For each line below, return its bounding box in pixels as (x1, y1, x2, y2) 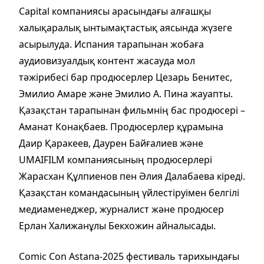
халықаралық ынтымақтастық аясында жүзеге (19, 21, 232, 35)
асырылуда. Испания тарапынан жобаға (19, 38, 204, 51)
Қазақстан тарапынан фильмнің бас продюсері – (19, 104, 245, 117)
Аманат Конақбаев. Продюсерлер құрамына (19, 120, 223, 134)
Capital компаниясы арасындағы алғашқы (19, 5, 211, 18)
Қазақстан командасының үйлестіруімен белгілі (19, 186, 239, 200)
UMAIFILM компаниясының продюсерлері (19, 153, 212, 167)
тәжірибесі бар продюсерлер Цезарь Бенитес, (19, 71, 232, 84)
